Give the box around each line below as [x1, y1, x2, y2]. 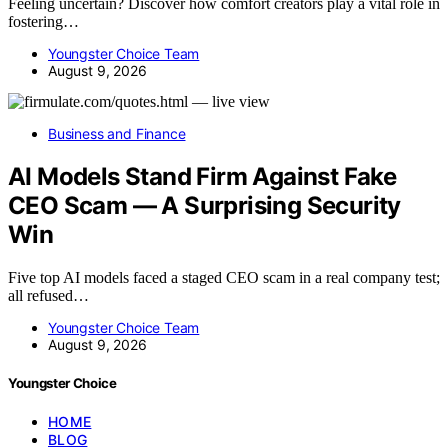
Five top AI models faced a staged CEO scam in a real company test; [8, 268, 440, 286]
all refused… [8, 286, 89, 304]
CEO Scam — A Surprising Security [8, 190, 401, 220]
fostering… [8, 13, 79, 31]
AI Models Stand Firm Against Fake [8, 161, 397, 191]
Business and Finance [48, 125, 186, 143]
